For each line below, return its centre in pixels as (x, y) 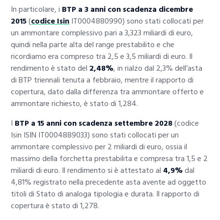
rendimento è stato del (50, 69)
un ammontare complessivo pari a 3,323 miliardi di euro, (102, 33)
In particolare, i (37, 10)
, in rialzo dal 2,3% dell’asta (158, 69)
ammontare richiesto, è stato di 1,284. (75, 104)
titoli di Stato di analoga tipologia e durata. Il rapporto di (105, 194)
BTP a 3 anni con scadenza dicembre (128, 10)
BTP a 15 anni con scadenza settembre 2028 (94, 124)
